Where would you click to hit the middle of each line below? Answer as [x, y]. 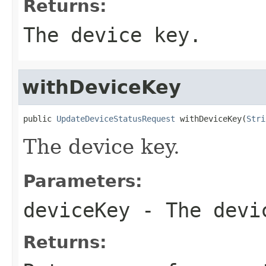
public [40, 118]
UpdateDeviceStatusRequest [116, 118]
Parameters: [83, 181]
